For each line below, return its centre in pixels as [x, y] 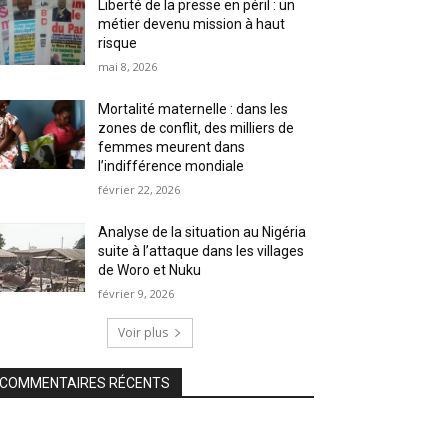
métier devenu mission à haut [192, 24]
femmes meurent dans [172, 147]
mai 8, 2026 [128, 66]
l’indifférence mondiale [171, 166]
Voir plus [143, 332]
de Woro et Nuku [150, 270]
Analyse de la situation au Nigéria [202, 232]
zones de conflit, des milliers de [196, 128]
